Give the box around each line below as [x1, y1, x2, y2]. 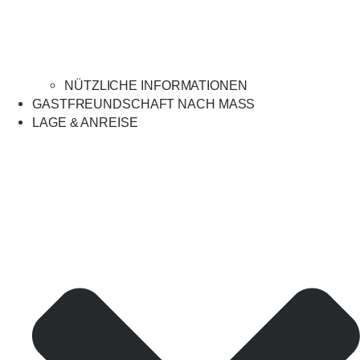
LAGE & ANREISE [32, 115, 138, 129]
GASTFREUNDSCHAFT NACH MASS [32, 96, 247, 111]
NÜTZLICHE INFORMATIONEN [64, 78, 247, 92]
